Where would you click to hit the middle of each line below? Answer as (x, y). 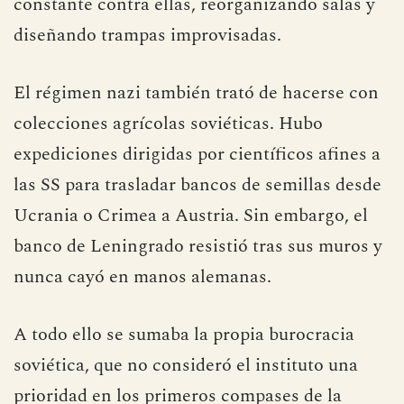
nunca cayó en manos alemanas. (142, 276)
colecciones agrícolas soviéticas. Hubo (168, 123)
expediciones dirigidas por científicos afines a (197, 154)
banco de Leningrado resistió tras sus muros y (198, 246)
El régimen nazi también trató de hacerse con (196, 92)
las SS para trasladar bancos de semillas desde (197, 184)
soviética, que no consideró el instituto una (186, 365)
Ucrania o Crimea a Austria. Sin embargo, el (191, 215)
